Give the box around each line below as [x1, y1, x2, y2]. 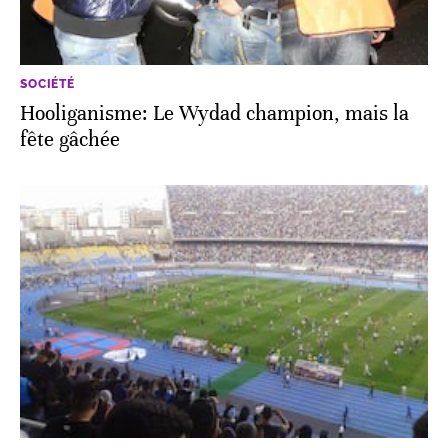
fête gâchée [20, 127, 120, 153]
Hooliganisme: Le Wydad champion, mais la [20, 101, 409, 127]
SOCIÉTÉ [20, 77, 75, 92]
